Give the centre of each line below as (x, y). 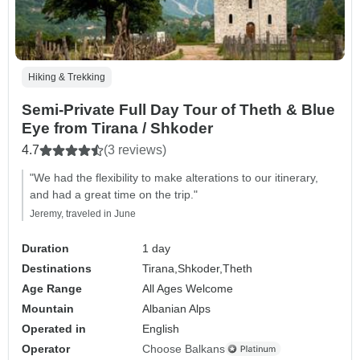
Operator (46, 348)
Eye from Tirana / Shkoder (117, 128)
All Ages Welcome (188, 288)
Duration (45, 248)
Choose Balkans (184, 348)
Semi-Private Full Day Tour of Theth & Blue (178, 109)
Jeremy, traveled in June (83, 213)
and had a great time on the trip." (114, 194)
